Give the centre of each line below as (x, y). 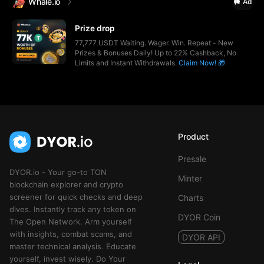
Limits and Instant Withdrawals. (127, 62)
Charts (191, 198)
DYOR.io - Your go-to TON (58, 172)
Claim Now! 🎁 (202, 62)
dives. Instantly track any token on (73, 209)
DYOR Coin (199, 217)
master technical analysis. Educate (73, 246)
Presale (192, 159)
